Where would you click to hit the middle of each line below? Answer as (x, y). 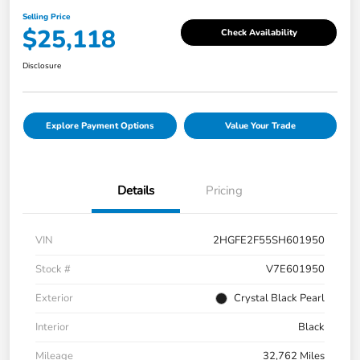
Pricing (224, 191)
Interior (52, 327)
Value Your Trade (260, 126)
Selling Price (46, 17)
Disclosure (42, 66)
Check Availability (259, 32)
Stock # (53, 270)
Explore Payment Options (100, 126)
